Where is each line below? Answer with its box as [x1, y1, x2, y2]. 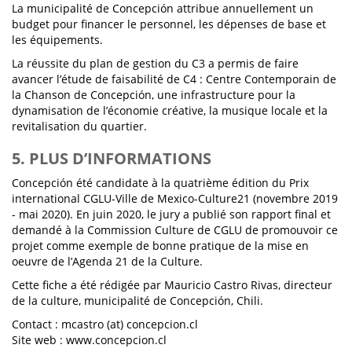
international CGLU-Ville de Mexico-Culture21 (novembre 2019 [12, 191, 338, 206]
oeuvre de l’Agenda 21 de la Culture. [12, 254, 203, 269]
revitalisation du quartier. [12, 119, 147, 134]
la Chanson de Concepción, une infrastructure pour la [12, 87, 295, 102]
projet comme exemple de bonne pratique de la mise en [12, 238, 309, 253]
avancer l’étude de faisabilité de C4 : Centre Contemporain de [12, 71, 336, 86]
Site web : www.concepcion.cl [12, 332, 167, 347]
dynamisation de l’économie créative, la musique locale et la [12, 103, 328, 118]
